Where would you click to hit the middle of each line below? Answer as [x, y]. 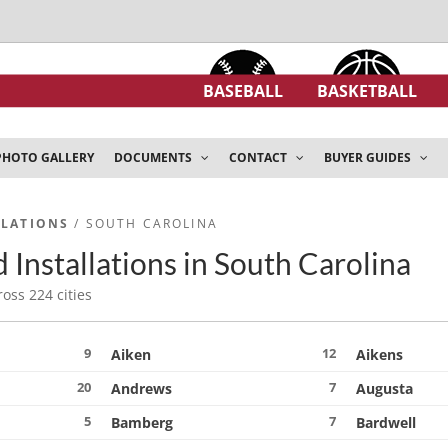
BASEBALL [243, 90]
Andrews [142, 388]
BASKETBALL [367, 90]
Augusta [385, 388]
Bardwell [386, 422]
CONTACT [259, 157]
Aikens [380, 354]
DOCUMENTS [154, 157]
